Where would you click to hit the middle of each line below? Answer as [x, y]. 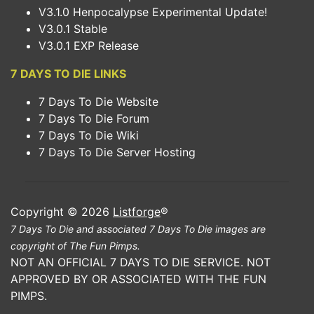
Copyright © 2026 [62, 212]
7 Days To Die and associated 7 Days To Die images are [138, 229]
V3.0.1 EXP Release [89, 46]
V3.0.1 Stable [73, 29]
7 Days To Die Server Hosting [117, 152]
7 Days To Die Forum [94, 118]
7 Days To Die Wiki [89, 135]
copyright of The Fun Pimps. [75, 246]
